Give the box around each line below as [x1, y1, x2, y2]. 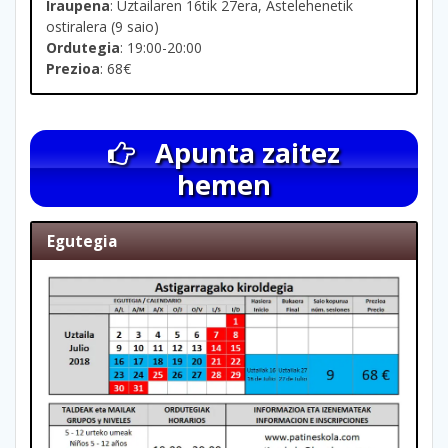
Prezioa [46, 58, 100, 78]
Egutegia [47, 231, 119, 253]
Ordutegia [46, 37, 120, 57]
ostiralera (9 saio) [46, 16, 159, 36]
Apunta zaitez [155, 133, 341, 171]
